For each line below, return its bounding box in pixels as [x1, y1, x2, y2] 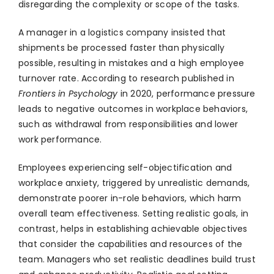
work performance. [18, 133, 102, 146]
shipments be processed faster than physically [18, 42, 225, 54]
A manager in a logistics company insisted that [18, 26, 226, 39]
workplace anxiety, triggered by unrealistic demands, [18, 177, 250, 190]
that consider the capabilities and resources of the [18, 238, 243, 251]
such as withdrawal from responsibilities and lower [18, 118, 239, 131]
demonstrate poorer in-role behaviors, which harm [18, 192, 242, 205]
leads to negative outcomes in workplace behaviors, [18, 103, 248, 116]
